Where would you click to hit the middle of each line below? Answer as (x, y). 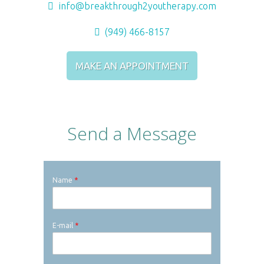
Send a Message (132, 133)
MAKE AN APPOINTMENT (132, 65)
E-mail (64, 225)
